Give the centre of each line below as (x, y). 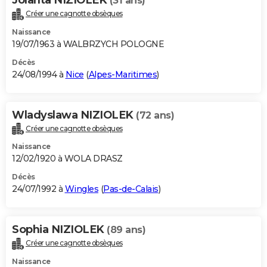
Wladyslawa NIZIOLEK (74, 115)
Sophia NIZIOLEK (59, 230)
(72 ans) (155, 115)
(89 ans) (126, 230)
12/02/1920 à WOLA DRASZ (67, 159)
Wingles (81, 189)
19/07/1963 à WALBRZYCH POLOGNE (88, 44)
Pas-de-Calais (131, 189)
